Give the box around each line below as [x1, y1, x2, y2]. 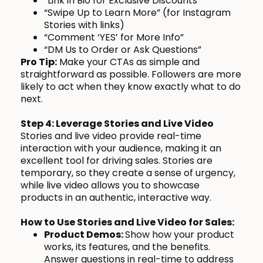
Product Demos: [44, 228, 125, 242]
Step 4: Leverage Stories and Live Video [21, 117, 214, 131]
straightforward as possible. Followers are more [21, 68, 241, 82]
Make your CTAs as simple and [57, 55, 200, 69]
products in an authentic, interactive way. [21, 191, 211, 205]
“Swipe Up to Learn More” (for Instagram [44, 6, 231, 20]
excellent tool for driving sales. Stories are [21, 154, 213, 168]
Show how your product [125, 228, 234, 242]
